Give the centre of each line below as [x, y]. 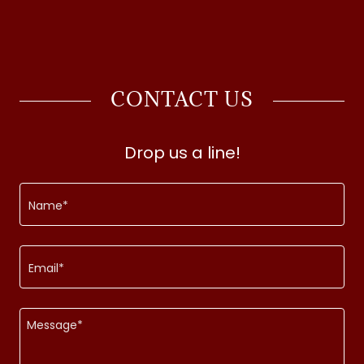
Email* [46, 269]
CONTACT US [182, 99]
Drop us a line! [182, 152]
